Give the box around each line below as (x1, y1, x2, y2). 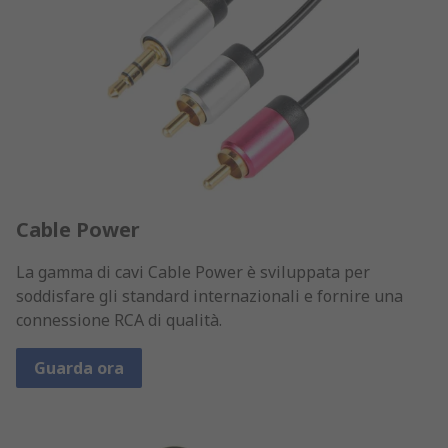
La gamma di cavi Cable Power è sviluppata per (16, 260, 370, 283)
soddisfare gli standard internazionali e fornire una (16, 284, 403, 307)
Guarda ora (34, 356, 124, 379)
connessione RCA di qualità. (16, 308, 222, 331)
